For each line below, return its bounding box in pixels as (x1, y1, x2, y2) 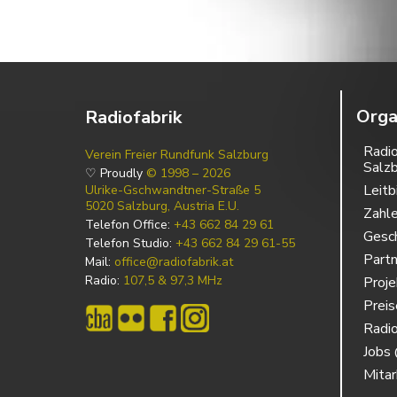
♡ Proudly (85, 164, 146, 182)
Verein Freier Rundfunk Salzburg (85, 145, 269, 163)
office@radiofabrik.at (114, 253, 233, 270)
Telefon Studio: (85, 234, 175, 252)
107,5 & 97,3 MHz (123, 271, 222, 289)
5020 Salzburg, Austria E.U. (85, 197, 239, 214)
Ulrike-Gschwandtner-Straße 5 (85, 181, 261, 198)
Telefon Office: (85, 215, 174, 233)
